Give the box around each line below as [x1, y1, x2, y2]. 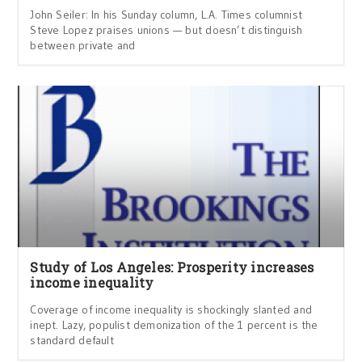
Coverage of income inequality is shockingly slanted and [30, 302, 312, 317]
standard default [30, 333, 114, 347]
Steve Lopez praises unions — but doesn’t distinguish [30, 23, 303, 37]
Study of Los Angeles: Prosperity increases [30, 259, 314, 276]
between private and [30, 38, 136, 53]
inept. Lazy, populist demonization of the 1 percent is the [30, 318, 318, 332]
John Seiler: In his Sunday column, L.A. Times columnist [30, 7, 302, 22]
